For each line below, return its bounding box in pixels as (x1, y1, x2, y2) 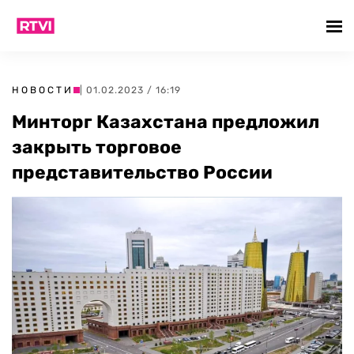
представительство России (12, 161, 273, 183)
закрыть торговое (12, 136, 182, 158)
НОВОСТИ (12, 85, 73, 96)
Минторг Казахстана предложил (12, 111, 319, 133)
